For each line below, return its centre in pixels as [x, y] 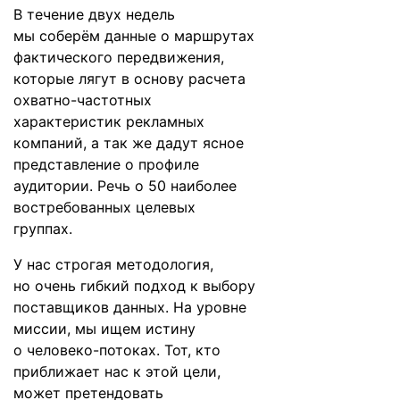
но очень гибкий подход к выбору [134, 286]
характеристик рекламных [109, 121]
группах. [43, 229]
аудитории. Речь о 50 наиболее [125, 186]
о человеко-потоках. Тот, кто [117, 350]
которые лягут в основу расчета [129, 79]
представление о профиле [106, 164]
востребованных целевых [104, 207]
